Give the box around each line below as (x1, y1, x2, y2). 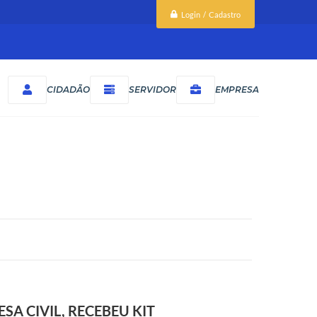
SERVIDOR (129, 83, 176, 95)
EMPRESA (215, 83, 259, 95)
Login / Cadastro (181, 9, 241, 19)
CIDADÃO (47, 83, 90, 95)
